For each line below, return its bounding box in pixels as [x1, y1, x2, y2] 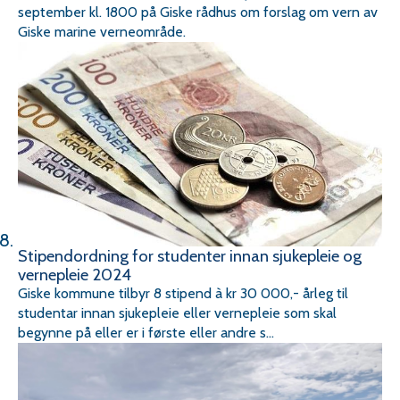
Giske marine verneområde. [18, 22, 186, 40]
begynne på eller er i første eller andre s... [18, 323, 274, 341]
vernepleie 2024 [18, 263, 131, 285]
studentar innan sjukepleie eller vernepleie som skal [18, 304, 337, 321]
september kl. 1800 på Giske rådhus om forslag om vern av [18, 3, 378, 21]
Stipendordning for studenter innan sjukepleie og [18, 245, 362, 266]
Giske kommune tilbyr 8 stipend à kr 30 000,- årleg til [18, 284, 348, 302]
